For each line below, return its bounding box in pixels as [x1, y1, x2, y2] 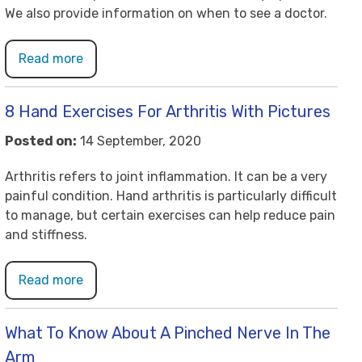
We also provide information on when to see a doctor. [5, 6, 327, 21]
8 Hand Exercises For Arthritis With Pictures [5, 102, 330, 121]
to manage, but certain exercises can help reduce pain [5, 208, 335, 223]
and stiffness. [5, 227, 87, 242]
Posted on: [5, 133, 77, 149]
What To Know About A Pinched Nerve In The [5, 323, 330, 343]
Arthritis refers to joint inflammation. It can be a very [5, 169, 327, 184]
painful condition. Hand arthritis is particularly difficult [5, 188, 337, 204]
